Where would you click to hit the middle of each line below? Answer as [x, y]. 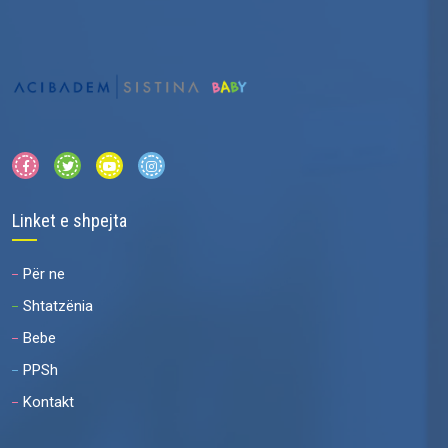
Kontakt [48, 402]
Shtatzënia [58, 306]
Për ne [44, 274]
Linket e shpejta [69, 221]
